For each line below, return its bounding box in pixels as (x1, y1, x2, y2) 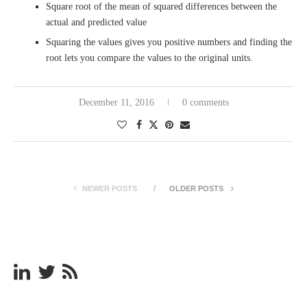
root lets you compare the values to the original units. (46, 53, 253, 64)
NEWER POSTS (82, 184, 137, 193)
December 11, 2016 (78, 97, 154, 108)
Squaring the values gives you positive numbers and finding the (46, 37, 292, 48)
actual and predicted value (46, 17, 147, 28)
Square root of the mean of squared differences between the (46, 1, 277, 12)
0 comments (182, 97, 229, 108)
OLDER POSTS (169, 184, 225, 193)
